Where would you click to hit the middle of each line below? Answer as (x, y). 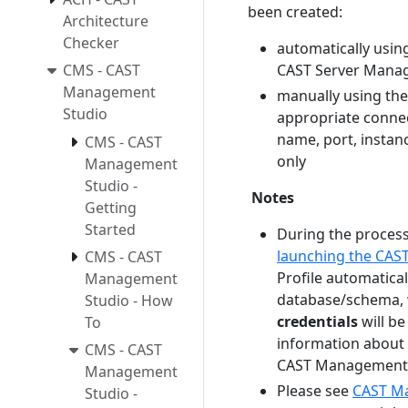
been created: (295, 12)
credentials (317, 321)
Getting (111, 208)
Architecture (106, 20)
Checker (91, 42)
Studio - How (129, 301)
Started (110, 230)
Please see (315, 391)
